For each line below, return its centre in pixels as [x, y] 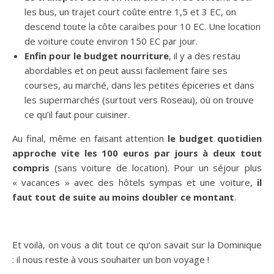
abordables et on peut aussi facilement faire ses [126, 70]
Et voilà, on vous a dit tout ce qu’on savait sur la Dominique [137, 244]
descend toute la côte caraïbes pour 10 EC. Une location [143, 26]
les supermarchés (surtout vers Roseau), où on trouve [139, 99]
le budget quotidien [215, 138]
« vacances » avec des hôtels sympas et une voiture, [135, 182]
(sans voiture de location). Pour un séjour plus [156, 167]
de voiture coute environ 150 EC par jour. [111, 41]
